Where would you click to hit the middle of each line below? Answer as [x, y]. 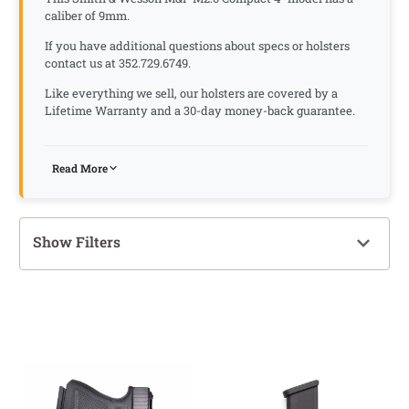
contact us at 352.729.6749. [118, 63]
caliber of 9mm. [87, 15]
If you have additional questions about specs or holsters [197, 45]
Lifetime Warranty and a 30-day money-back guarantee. [200, 110]
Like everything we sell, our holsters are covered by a [191, 93]
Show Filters [77, 241]
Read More [80, 168]
